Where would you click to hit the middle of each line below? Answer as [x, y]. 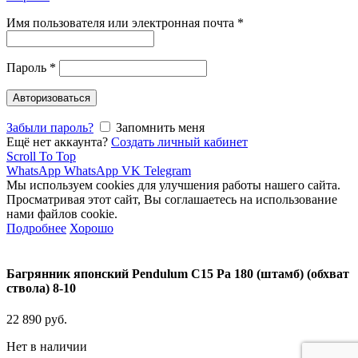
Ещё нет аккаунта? [57, 141]
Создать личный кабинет [179, 141]
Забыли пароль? [50, 127]
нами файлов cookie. [62, 213]
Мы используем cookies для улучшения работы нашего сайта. [173, 185]
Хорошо [91, 228]
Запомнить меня [160, 127]
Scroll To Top [41, 156]
